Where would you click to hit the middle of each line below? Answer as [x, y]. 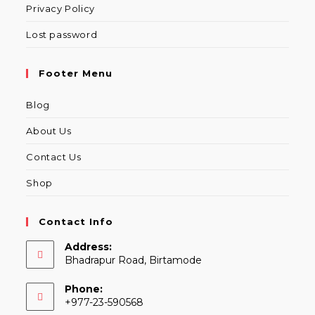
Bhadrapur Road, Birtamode [134, 260]
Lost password [62, 34]
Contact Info [76, 221]
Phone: [84, 289]
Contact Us [54, 157]
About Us [49, 131]
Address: [89, 247]
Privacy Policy [60, 8]
